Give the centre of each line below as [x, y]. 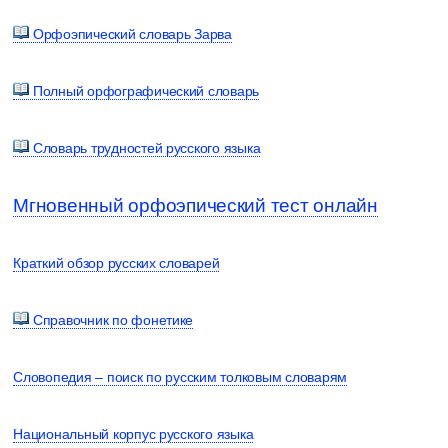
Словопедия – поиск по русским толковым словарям [180, 376]
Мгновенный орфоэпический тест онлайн [195, 205]
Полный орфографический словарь [144, 90]
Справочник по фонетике [111, 319]
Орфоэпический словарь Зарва [130, 33]
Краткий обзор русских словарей [116, 262]
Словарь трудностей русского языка [145, 147]
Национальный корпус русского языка [133, 433]
